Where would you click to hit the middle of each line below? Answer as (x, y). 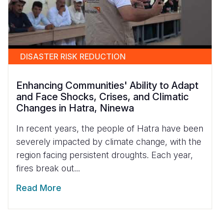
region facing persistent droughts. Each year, (105, 155)
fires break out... (48, 168)
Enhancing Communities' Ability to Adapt (107, 86)
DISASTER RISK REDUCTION (73, 57)
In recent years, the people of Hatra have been (110, 129)
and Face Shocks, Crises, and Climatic (102, 97)
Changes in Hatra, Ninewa (75, 108)
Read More (39, 188)
